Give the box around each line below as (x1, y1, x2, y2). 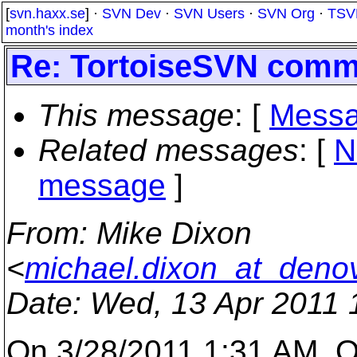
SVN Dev (102, 6, 161, 22)
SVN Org (257, 6, 315, 22)
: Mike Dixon (79, 216, 252, 250)
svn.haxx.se (10, 6, 85, 22)
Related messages (38, 133, 299, 167)
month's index (6, 22, 93, 38)
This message (38, 98, 234, 132)
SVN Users (174, 6, 245, 22)
